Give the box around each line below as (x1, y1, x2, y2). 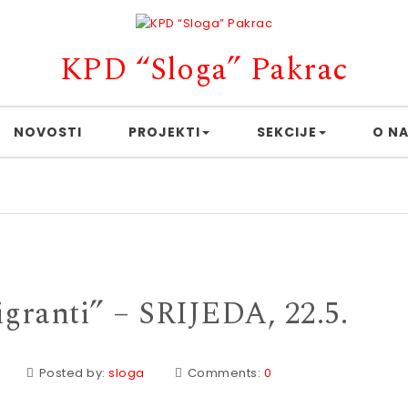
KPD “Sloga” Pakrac (59, 46, 349, 94)
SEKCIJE (256, 123, 317, 141)
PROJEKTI (128, 123, 201, 141)
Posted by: (38, 364, 109, 382)
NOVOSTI (13, 123, 82, 141)
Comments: (187, 364, 264, 382)
